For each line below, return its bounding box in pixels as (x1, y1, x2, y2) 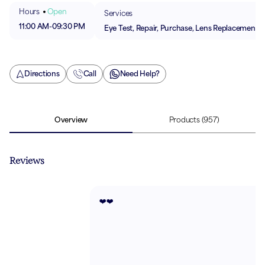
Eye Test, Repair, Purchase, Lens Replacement (104, 23, 258, 33)
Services (104, 8, 133, 18)
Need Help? (119, 69, 160, 79)
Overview (54, 115, 88, 125)
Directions (24, 69, 60, 79)
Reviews (9, 156, 44, 166)
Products (169, 115, 200, 125)
